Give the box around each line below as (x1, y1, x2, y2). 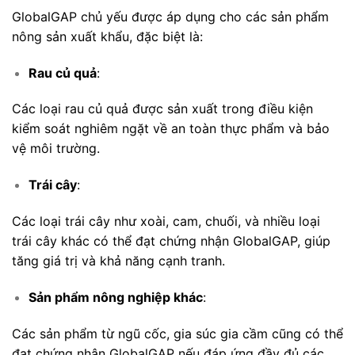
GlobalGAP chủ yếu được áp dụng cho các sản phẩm (12, 8, 329, 25)
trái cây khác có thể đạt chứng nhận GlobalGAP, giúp (12, 233, 330, 249)
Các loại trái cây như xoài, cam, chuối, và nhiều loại (12, 213, 320, 229)
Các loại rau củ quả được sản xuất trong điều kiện (12, 101, 313, 117)
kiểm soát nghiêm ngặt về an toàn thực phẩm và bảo (12, 120, 330, 137)
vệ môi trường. (12, 140, 100, 157)
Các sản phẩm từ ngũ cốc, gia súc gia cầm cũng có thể (12, 325, 343, 342)
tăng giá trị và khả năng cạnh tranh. (12, 253, 225, 269)
